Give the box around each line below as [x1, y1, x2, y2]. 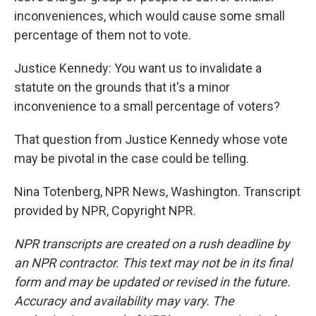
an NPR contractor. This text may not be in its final [14, 255, 292, 270]
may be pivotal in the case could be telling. [14, 151, 249, 166]
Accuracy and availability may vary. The [14, 293, 234, 308]
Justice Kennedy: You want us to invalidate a [14, 61, 262, 75]
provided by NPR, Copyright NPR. [14, 203, 196, 218]
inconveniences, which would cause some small [14, 8, 285, 23]
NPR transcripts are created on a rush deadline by [14, 236, 290, 251]
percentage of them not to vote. [14, 28, 191, 42]
